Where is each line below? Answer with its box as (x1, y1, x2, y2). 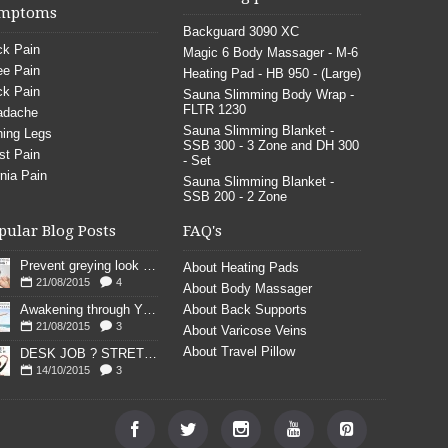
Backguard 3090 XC (182, 24, 299, 39)
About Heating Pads (182, 260, 299, 275)
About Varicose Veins (182, 323, 307, 338)
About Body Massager (182, 281, 312, 296)
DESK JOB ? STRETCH (143, 346, 157, 361)
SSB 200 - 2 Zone (182, 189, 287, 204)
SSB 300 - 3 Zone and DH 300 (182, 138, 359, 153)
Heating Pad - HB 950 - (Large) (182, 66, 361, 81)
